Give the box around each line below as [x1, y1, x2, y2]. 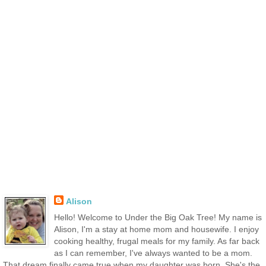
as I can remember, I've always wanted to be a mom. [53, 248, 252, 258]
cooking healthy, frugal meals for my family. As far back [53, 236, 259, 246]
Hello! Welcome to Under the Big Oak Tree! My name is [53, 213, 262, 222]
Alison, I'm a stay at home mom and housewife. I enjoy [53, 224, 259, 234]
